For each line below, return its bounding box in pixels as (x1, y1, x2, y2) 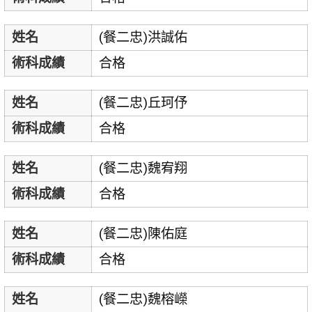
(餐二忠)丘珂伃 (98, 94, 187, 111)
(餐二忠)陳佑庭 (98, 226, 187, 242)
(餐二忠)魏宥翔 (98, 160, 187, 177)
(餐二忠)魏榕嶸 (98, 291, 187, 308)
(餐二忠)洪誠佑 (98, 29, 187, 45)
